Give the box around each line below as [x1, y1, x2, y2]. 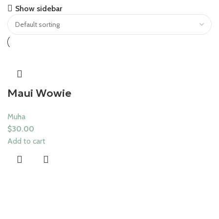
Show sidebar [15, 3, 63, 13]
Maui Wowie [7, 86, 71, 100]
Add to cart [7, 136, 45, 146]
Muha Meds [7, 13, 69, 26]
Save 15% [7, 2, 36, 12]
